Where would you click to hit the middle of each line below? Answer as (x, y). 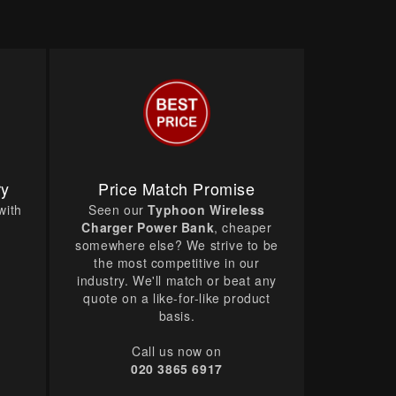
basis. (177, 316)
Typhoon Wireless (207, 210)
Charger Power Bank (148, 228)
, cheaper (243, 228)
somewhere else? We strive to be (177, 245)
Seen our (116, 210)
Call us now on (177, 351)
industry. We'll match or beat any (177, 281)
